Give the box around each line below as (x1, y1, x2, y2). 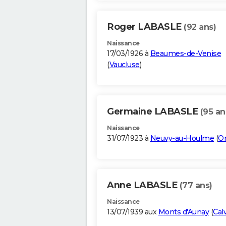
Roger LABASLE (107, 21, 184, 33)
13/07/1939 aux (107, 207, 158, 217)
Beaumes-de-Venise (150, 49, 221, 59)
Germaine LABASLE (107, 106, 200, 118)
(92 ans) (184, 22, 216, 32)
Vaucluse (109, 60, 140, 70)
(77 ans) (179, 181, 212, 191)
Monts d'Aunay (158, 207, 209, 217)
